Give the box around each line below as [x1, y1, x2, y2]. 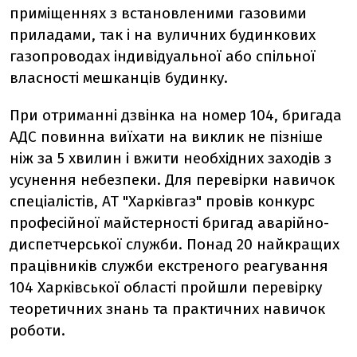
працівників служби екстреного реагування [10, 257, 328, 275]
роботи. [10, 321, 65, 339]
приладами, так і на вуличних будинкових [10, 25, 316, 44]
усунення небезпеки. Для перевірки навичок [10, 171, 335, 189]
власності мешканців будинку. [10, 69, 228, 87]
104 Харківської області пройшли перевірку [10, 278, 322, 296]
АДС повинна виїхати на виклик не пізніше [10, 127, 323, 146]
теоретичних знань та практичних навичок [10, 300, 325, 318]
